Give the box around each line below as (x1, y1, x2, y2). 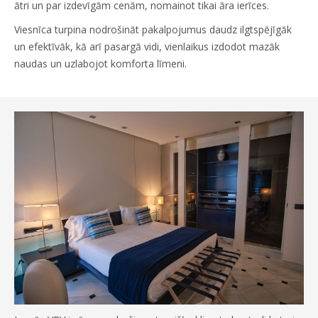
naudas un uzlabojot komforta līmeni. (14, 57, 190, 71)
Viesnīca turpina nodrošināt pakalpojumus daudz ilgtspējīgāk (14, 23, 292, 37)
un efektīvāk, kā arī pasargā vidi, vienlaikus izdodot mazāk (14, 40, 280, 54)
